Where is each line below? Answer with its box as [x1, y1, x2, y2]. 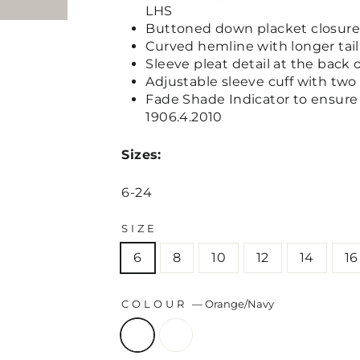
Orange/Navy [205, 298, 275, 310]
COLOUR [121, 298, 193, 310]
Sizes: [121, 147, 162, 162]
